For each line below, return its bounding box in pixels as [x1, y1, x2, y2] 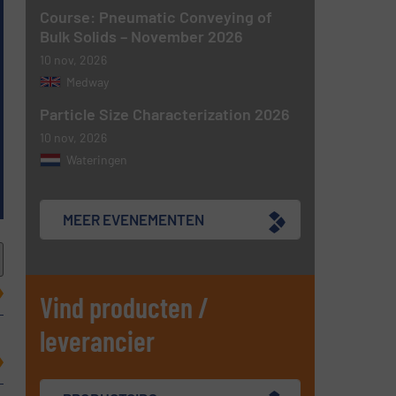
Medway [66, 73, 110, 89]
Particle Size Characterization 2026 [40, 103, 291, 124]
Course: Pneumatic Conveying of [40, 6, 273, 27]
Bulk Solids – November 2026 [40, 26, 244, 46]
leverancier [40, 323, 156, 357]
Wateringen [66, 151, 128, 167]
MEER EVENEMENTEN [63, 210, 205, 229]
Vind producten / [40, 289, 209, 324]
